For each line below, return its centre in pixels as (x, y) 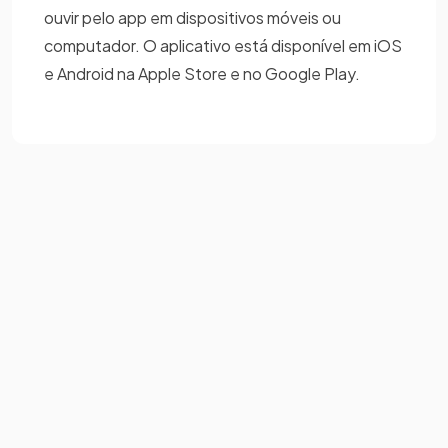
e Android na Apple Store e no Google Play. (202, 73)
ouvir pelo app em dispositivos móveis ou (192, 17)
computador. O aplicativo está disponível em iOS (223, 45)
